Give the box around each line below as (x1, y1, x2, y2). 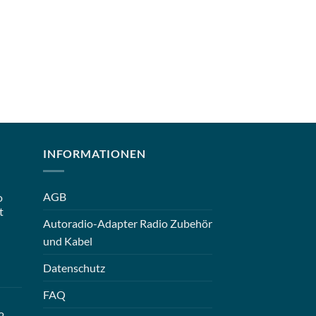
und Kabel (43, 233, 92, 248)
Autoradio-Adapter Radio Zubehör (43, 216, 212, 230)
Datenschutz (43, 260, 105, 274)
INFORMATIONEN (43, 147, 146, 161)
